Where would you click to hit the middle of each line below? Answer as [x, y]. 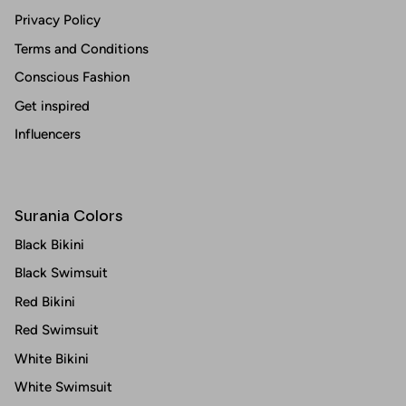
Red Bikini [45, 301]
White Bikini [52, 358]
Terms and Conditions [82, 48]
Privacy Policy [58, 20]
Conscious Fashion [72, 77]
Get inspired [52, 106]
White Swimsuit [63, 387]
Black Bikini [49, 244]
